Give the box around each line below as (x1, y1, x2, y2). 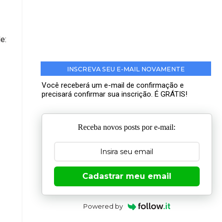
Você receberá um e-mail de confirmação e (42, 81, 184, 90)
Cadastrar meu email (82, 171, 171, 181)
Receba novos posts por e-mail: (78, 122, 176, 131)
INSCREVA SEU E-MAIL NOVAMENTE (66, 65, 185, 73)
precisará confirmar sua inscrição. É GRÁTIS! (42, 90, 188, 99)
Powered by (83, 202, 123, 210)
